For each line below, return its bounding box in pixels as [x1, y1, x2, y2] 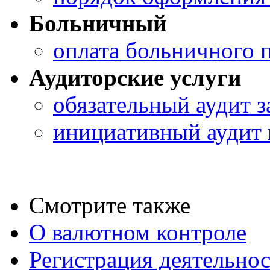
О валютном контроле [29, 219, 246, 245]
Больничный [29, 10, 166, 36]
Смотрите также [29, 192, 190, 218]
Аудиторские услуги [29, 64, 241, 90]
